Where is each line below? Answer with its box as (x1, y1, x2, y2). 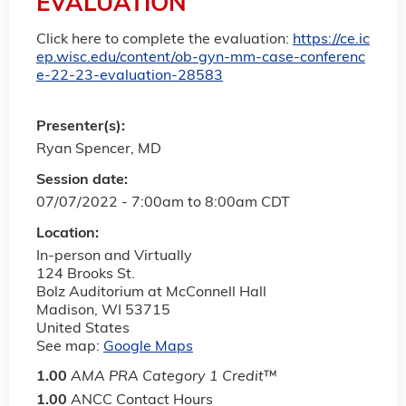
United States (36, 322, 130, 337)
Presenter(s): (36, 120, 129, 135)
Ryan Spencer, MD (36, 142, 161, 158)
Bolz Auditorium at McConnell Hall (36, 285, 266, 301)
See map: (36, 340, 103, 355)
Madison (36, 304, 94, 319)
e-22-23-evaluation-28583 (36, 68, 223, 83)
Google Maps (103, 340, 193, 355)
